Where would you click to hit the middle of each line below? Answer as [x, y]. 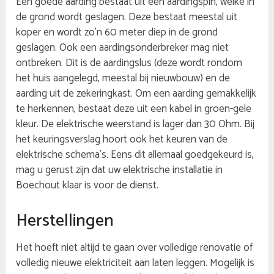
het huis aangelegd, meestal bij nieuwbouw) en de [123, 79]
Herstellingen [65, 220]
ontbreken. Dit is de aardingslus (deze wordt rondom [129, 63]
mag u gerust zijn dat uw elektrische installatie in [120, 170]
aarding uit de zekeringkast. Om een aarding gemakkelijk [136, 94]
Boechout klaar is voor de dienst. [87, 186]
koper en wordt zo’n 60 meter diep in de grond [117, 33]
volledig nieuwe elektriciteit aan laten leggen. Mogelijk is [135, 263]
